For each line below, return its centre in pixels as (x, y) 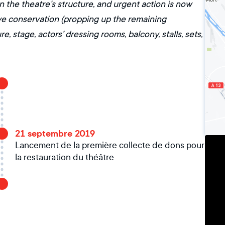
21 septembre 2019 (55, 134)
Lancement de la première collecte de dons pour (110, 145)
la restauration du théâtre (65, 157)
